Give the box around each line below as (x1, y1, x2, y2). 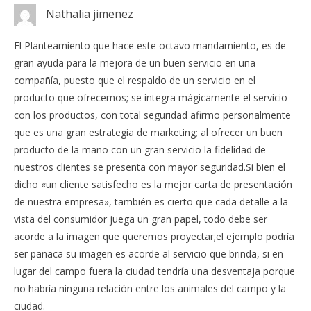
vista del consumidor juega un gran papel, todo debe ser (14, 212, 267, 226)
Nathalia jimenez (46, 6, 133, 22)
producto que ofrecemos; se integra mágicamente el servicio (14, 91, 287, 105)
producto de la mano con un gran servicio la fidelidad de (14, 143, 266, 157)
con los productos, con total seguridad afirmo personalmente (14, 108, 291, 122)
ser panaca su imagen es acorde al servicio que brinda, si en (14, 247, 283, 261)
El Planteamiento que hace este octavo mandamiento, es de (14, 39, 286, 53)
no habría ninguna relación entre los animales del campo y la (14, 282, 286, 296)
